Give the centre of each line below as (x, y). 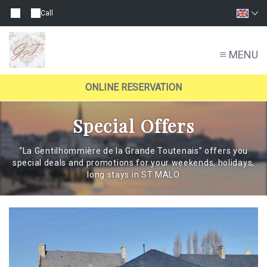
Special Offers (133, 126)
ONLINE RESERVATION (133, 88)
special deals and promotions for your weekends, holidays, (133, 163)
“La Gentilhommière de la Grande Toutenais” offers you (133, 151)
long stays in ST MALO (133, 175)
